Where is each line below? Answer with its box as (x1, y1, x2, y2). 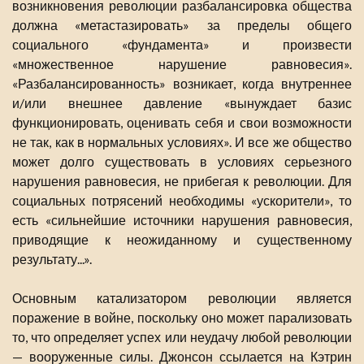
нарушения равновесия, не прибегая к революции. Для (12, 173, 352, 189)
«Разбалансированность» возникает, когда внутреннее (12, 76, 352, 92)
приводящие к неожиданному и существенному (12, 232, 352, 248)
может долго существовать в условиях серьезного (12, 154, 352, 170)
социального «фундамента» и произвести (12, 37, 352, 53)
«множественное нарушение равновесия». (12, 56, 352, 72)
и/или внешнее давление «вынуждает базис (12, 95, 352, 111)
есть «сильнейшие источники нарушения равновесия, (12, 212, 352, 228)
